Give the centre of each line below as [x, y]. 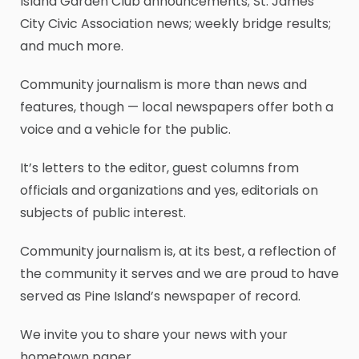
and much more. [72, 46]
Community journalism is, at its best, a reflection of [178, 251]
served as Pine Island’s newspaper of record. [160, 296]
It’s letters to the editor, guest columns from [159, 168]
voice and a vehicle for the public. [125, 129]
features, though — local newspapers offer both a [177, 107]
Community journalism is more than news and [163, 85]
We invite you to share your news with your [154, 335]
